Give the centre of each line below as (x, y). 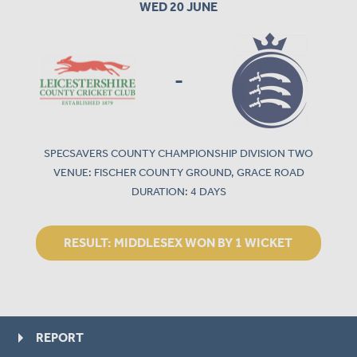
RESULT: (89, 242)
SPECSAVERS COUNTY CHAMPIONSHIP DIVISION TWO (178, 153)
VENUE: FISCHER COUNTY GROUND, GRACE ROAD (178, 172)
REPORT (60, 337)
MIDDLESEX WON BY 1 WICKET (204, 242)
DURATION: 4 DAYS (178, 191)
